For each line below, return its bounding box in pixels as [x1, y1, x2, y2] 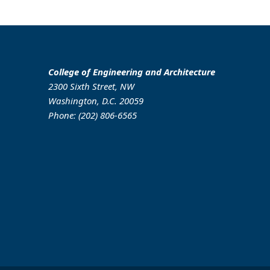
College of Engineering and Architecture [48, 66, 215, 78]
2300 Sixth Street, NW [48, 80, 134, 92]
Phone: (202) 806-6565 [48, 109, 137, 121]
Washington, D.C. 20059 [48, 95, 143, 107]
